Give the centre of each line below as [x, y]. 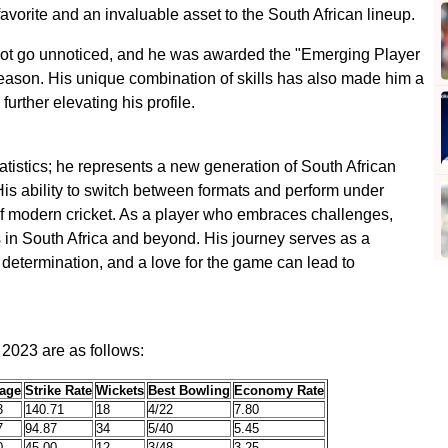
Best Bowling [189, 390]
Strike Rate [58, 390]
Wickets [120, 390]
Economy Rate [279, 390]
